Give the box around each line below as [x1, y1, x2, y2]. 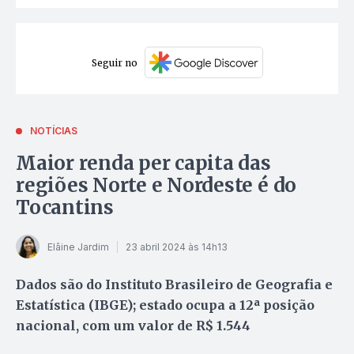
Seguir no [91, 56, 137, 69]
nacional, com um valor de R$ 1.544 [16, 318, 250, 334]
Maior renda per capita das [16, 151, 271, 176]
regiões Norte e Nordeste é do [16, 173, 297, 198]
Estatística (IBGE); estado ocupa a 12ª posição [16, 297, 314, 314]
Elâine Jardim [47, 240, 109, 253]
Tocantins [16, 195, 114, 220]
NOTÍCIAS [30, 125, 77, 137]
